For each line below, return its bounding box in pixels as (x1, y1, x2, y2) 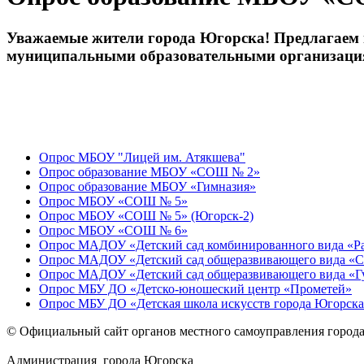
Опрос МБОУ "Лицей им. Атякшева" (39, 149, 245, 164)
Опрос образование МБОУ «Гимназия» (39, 179, 256, 193)
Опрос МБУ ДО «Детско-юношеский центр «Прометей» (39, 281, 352, 296)
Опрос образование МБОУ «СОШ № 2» (39, 164, 260, 179)
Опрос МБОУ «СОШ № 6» (39, 223, 188, 237)
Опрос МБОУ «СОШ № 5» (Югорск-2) (39, 208, 253, 223)
